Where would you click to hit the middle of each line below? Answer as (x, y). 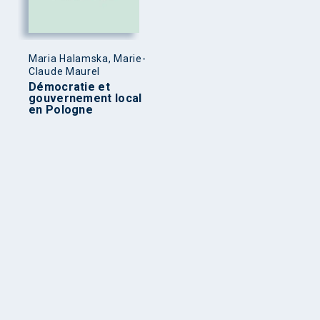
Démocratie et (69, 86)
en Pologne (61, 109)
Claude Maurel (65, 71)
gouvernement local (85, 98)
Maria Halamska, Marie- (87, 58)
